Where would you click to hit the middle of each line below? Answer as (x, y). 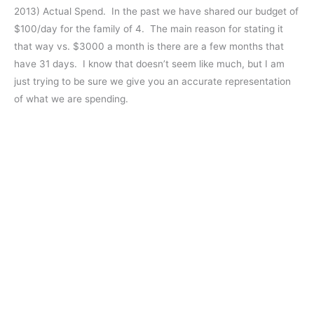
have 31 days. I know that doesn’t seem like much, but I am (149, 64)
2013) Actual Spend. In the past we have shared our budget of (156, 12)
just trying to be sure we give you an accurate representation (152, 82)
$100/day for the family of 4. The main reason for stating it (149, 29)
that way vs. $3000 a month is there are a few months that (149, 47)
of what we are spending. (71, 99)
